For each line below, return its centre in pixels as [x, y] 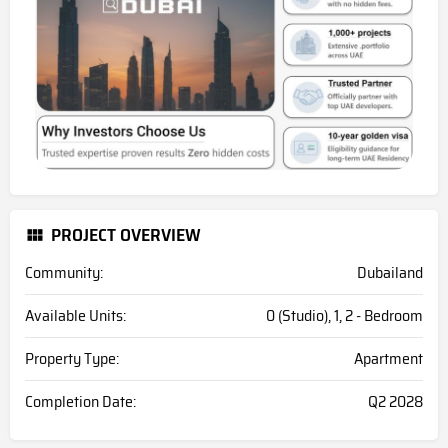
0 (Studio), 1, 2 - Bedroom [344, 316]
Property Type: [72, 359]
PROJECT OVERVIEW [126, 235]
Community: [64, 273]
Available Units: [75, 316]
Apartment [388, 359]
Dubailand [390, 273]
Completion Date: [80, 402]
